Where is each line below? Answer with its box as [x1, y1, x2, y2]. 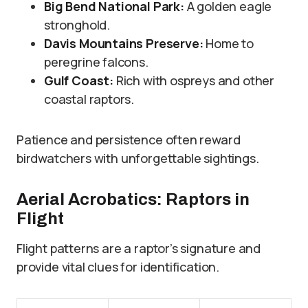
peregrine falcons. [44, 54, 148, 70]
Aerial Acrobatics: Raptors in [16, 190, 250, 208]
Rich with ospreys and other [113, 72, 274, 89]
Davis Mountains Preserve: [44, 35, 203, 52]
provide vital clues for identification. [16, 258, 219, 275]
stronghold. [44, 16, 111, 33]
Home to [203, 35, 254, 52]
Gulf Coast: [44, 72, 114, 89]
